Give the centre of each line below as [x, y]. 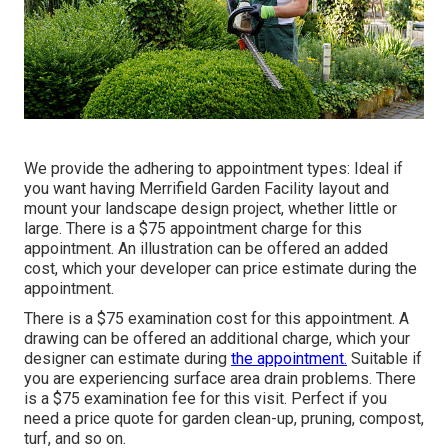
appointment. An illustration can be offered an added [206, 249]
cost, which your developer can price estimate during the [220, 269]
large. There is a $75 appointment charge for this [193, 229]
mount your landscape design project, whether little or [210, 209]
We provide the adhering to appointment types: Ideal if [213, 169]
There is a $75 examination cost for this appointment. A [216, 319]
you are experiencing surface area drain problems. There [220, 379]
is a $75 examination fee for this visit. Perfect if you [205, 399]
